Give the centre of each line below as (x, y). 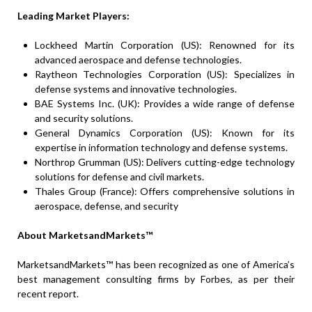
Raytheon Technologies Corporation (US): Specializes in (165, 74)
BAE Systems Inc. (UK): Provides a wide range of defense (165, 103)
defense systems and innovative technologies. (136, 88)
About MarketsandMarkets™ (85, 235)
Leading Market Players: (73, 15)
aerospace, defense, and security (107, 205)
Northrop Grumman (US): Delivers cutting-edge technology (165, 162)
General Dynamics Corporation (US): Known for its (165, 132)
